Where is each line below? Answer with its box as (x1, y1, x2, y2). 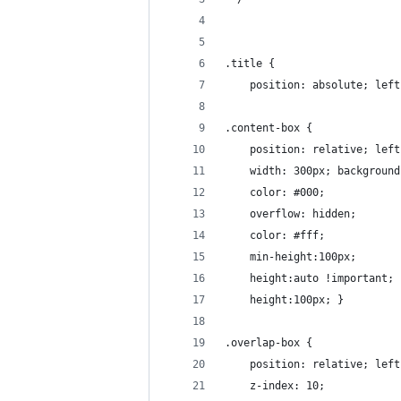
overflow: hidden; (225, 208, 363, 220)
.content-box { (225, 122, 312, 134)
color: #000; (225, 186, 331, 199)
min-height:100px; (225, 251, 356, 263)
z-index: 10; (225, 380, 325, 392)
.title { (225, 57, 275, 70)
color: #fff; (225, 229, 331, 242)
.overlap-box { (225, 337, 312, 349)
